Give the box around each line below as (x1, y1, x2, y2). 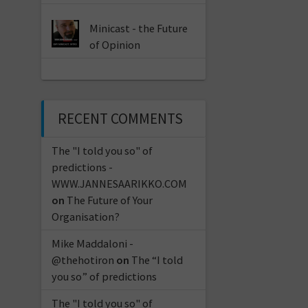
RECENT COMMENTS (57, 109, 183, 128)
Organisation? (51, 209, 120, 223)
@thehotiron (51, 252, 114, 267)
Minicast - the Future (89, 21, 188, 35)
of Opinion (89, 37, 141, 52)
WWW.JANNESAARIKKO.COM (51, 176, 187, 190)
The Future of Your (66, 192, 153, 207)
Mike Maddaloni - (51, 236, 133, 250)
